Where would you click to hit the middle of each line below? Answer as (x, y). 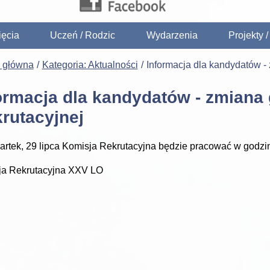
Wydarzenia (172, 35)
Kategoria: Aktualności (90, 64)
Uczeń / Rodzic (83, 35)
